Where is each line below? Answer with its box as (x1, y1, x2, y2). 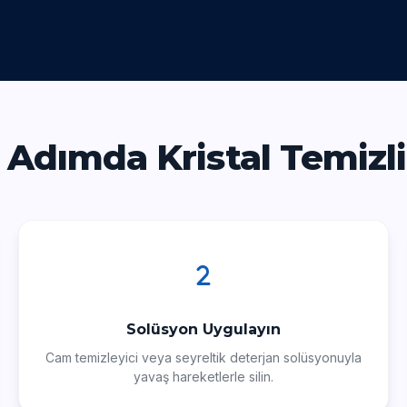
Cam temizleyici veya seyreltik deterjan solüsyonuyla (45, 350, 362, 365)
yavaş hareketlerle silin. (134, 369, 273, 384)
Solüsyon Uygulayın (126, 321, 281, 338)
